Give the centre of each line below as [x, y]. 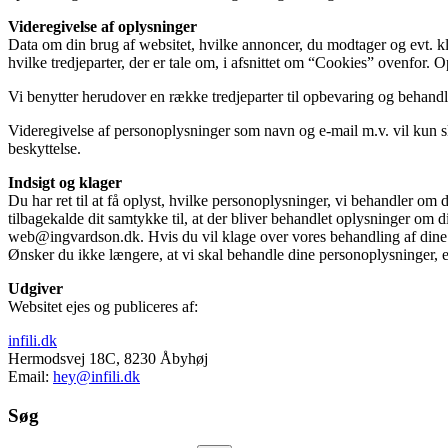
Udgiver [35, 288]
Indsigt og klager [65, 182]
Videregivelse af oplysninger [102, 26]
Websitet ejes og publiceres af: [103, 306]
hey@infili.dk [96, 376]
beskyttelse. [44, 148]
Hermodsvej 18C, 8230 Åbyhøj [108, 358]
